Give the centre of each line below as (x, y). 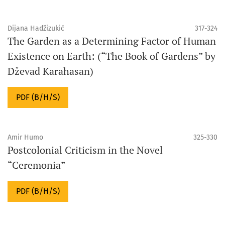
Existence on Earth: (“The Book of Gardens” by (111, 56)
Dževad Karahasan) (50, 71)
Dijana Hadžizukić (36, 28)
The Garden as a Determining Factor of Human (112, 41)
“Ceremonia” (36, 165)
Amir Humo (25, 137)
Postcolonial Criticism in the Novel (85, 150)
